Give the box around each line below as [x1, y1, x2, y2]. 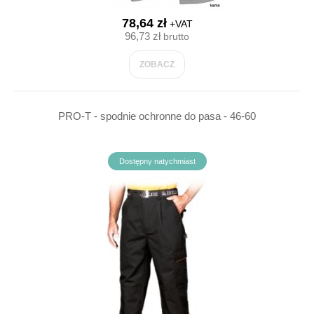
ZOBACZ [139, 60, 175, 69]
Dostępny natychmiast [118, 157, 196, 165]
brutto [161, 31, 189, 42]
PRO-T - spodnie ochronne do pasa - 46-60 [58, 110, 256, 122]
